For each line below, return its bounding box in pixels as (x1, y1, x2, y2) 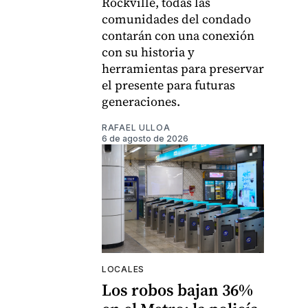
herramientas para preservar (102, 60, 264, 78)
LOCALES (102, 263, 144, 274)
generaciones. (102, 93, 180, 111)
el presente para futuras (102, 76, 235, 94)
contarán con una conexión (102, 27, 254, 45)
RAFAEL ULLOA (102, 122, 170, 133)
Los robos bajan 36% (102, 278, 253, 301)
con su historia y (102, 43, 195, 61)
